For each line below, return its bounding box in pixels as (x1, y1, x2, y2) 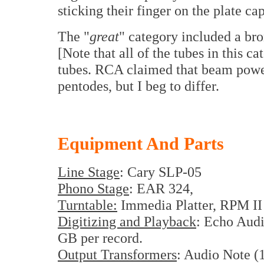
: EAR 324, (129, 180, 193, 197)
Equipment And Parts (58, 134, 224, 154)
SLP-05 (159, 164, 202, 180)
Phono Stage (58, 180, 129, 197)
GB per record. (58, 230, 143, 246)
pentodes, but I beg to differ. (58, 78, 219, 94)
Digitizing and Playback (58, 213, 196, 230)
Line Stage (58, 164, 120, 180)
